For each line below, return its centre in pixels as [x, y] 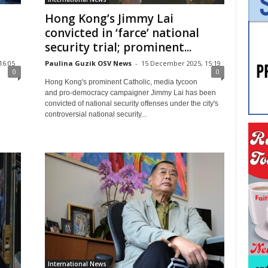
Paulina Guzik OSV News [88, 63]
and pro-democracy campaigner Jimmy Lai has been [130, 93]
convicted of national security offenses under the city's [131, 103]
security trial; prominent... [118, 47]
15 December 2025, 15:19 [181, 63]
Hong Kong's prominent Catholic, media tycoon [121, 82]
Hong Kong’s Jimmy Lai [109, 19]
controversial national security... [95, 114]
